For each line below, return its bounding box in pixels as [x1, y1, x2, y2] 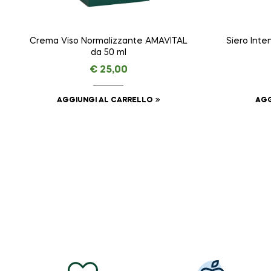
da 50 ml [90, 48, 126, 57]
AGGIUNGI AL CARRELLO [56, 97, 152, 105]
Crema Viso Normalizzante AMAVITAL [29, 37, 188, 46]
